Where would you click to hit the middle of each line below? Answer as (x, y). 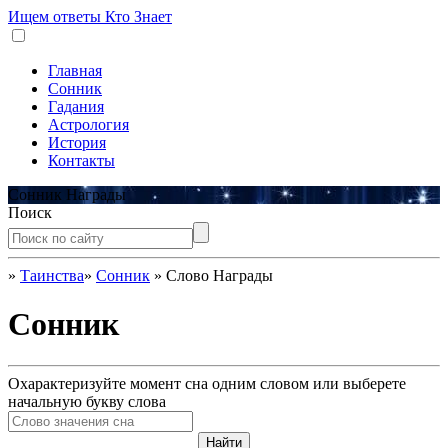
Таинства (52, 275)
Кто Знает (136, 16)
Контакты (81, 160)
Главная (75, 70)
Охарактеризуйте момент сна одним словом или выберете (207, 383)
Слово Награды (219, 275)
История (77, 142)
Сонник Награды (67, 194)
